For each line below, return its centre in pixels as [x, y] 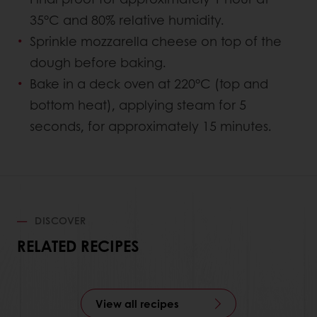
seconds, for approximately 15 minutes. [151, 126]
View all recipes [137, 304]
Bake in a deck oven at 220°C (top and [149, 84]
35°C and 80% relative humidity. [127, 20]
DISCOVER [58, 220]
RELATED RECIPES [78, 246]
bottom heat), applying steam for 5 [138, 105]
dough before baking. [98, 63]
